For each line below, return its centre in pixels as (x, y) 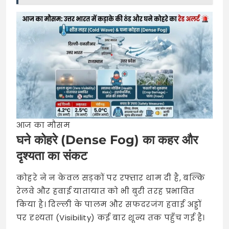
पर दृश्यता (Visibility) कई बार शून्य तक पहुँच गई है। (111, 218)
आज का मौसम (43, 125)
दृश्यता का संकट (52, 156)
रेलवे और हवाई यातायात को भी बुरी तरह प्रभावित (106, 191)
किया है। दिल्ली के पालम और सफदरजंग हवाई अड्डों (109, 204)
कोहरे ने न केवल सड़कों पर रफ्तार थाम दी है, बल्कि (111, 178)
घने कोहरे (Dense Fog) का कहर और (107, 140)
